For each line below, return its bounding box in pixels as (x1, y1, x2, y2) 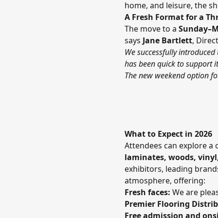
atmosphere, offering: (125, 175, 205, 186)
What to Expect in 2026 (125, 128, 212, 139)
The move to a (125, 23, 179, 34)
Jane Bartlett (143, 35, 192, 46)
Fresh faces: (125, 187, 172, 198)
